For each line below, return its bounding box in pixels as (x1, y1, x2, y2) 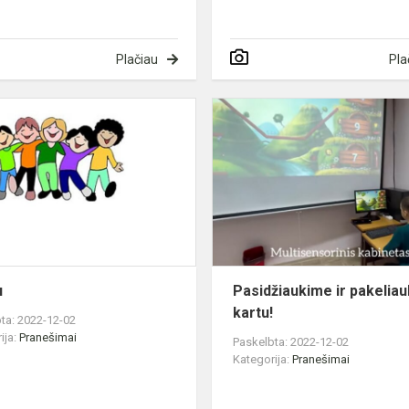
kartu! (233, 304, 274, 322)
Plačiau (115, 52, 158, 68)
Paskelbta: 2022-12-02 (233, 335, 350, 350)
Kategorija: (233, 352, 293, 367)
